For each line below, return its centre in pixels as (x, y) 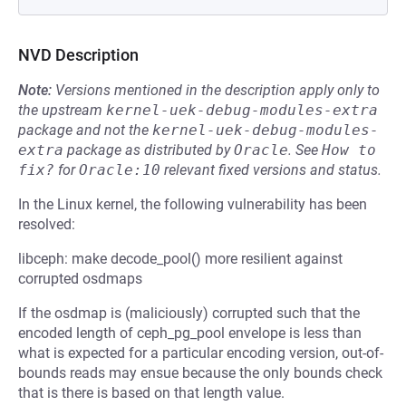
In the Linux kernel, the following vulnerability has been (193, 204)
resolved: (47, 224)
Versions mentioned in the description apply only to (217, 90)
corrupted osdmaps (80, 279)
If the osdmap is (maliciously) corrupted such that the (189, 313)
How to (349, 150)
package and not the (85, 130)
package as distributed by (149, 150)
